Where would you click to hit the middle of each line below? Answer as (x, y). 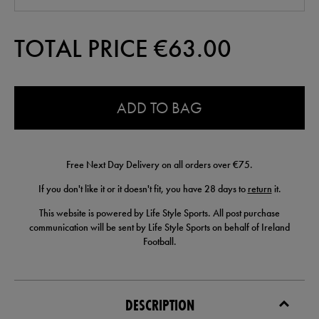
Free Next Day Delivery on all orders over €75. (159, 165)
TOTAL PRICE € (91, 49)
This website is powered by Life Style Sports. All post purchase (159, 213)
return (260, 189)
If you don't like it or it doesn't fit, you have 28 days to (143, 189)
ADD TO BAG (159, 108)
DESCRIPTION (159, 305)
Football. (159, 242)
